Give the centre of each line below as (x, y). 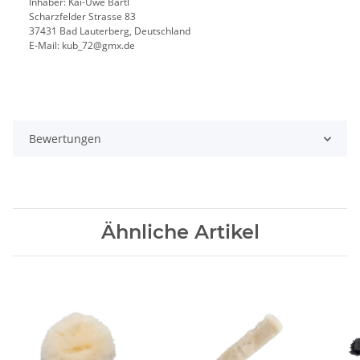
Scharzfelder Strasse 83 (82, 17)
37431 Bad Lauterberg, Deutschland (110, 31)
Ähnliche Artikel (180, 232)
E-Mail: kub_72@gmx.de (82, 46)
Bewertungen (65, 139)
